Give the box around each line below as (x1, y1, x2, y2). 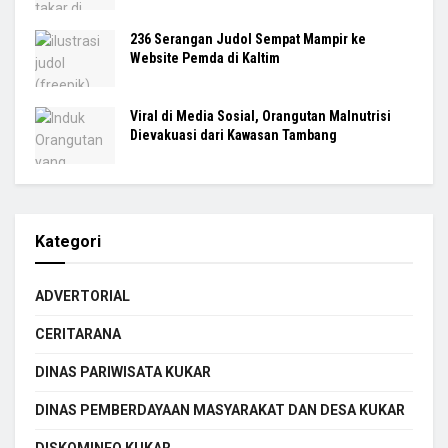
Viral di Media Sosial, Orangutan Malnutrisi (130, 108, 391, 125)
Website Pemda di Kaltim (130, 50, 280, 67)
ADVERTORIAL (35, 288, 130, 305)
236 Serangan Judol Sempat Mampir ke (130, 31, 366, 48)
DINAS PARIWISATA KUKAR (35, 364, 211, 381)
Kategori (35, 232, 101, 252)
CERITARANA (35, 326, 121, 343)
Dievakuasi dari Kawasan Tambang (130, 127, 337, 144)
